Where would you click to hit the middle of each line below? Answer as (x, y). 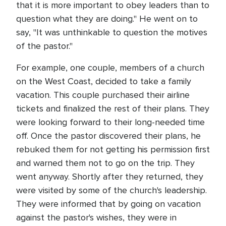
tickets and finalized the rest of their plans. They (113, 108)
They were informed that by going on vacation (108, 204)
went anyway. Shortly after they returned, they (110, 177)
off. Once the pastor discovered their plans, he (108, 136)
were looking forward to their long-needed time (110, 122)
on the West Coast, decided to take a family (104, 81)
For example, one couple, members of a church (110, 68)
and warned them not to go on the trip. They (105, 163)
